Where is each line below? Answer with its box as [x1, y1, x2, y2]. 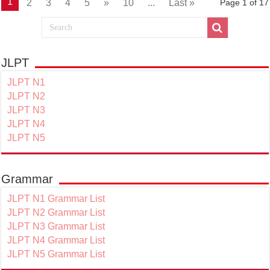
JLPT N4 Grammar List [7, 234, 105, 245]
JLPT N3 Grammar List [7, 221, 105, 231]
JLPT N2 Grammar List [7, 207, 105, 218]
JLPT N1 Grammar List [7, 193, 105, 204]
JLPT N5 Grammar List [7, 248, 105, 259]
